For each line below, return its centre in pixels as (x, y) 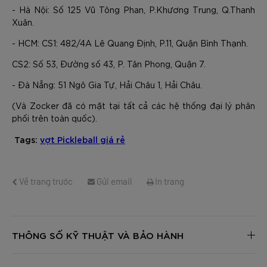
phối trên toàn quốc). (55, 118)
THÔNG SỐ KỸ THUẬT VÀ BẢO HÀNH (98, 235)
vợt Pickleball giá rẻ (83, 139)
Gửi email (113, 181)
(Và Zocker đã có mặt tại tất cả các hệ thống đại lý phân (133, 106)
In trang (169, 181)
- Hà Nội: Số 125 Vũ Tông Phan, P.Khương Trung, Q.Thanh (133, 10)
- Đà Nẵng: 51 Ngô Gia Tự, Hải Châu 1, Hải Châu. (107, 85)
